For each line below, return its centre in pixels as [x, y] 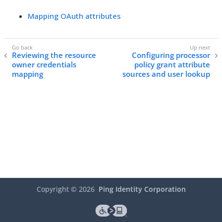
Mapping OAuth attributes [74, 16]
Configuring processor [171, 55]
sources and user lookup [166, 74]
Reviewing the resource [54, 55]
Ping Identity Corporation [142, 189]
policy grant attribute [172, 65]
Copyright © [57, 189]
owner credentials [44, 65]
